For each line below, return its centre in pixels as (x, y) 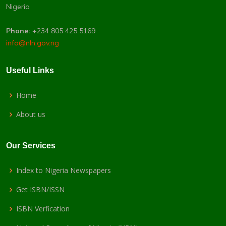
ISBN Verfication (43, 209)
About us (31, 115)
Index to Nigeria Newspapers (64, 171)
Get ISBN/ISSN (40, 190)
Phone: (18, 31)
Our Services (31, 146)
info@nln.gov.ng (33, 43)
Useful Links (30, 71)
